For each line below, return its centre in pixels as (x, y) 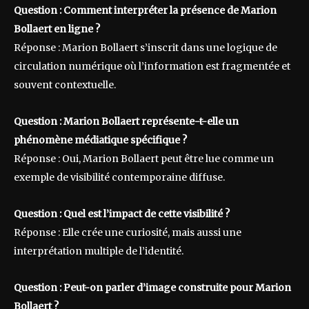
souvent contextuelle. (65, 85)
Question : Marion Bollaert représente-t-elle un (126, 122)
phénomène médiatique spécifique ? (100, 140)
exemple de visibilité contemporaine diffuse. (119, 178)
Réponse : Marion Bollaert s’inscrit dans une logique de (146, 48)
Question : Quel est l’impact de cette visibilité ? (122, 214)
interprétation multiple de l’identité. (99, 251)
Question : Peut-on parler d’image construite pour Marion (152, 288)
